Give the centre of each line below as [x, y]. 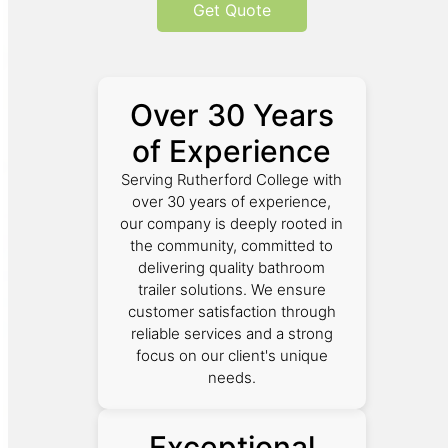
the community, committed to [232, 245]
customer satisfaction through [231, 311]
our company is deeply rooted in [232, 223]
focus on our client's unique [231, 355]
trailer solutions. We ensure [231, 289]
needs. [231, 377]
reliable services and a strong [231, 333]
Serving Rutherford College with [232, 179]
